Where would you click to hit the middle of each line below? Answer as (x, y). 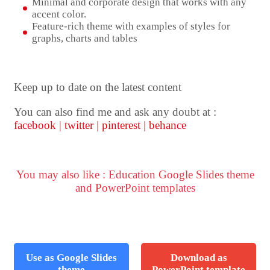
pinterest (121, 125)
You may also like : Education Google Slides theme (135, 174)
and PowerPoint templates (135, 187)
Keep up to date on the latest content (98, 87)
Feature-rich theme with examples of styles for (131, 26)
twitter (79, 125)
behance (168, 125)
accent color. (59, 14)
